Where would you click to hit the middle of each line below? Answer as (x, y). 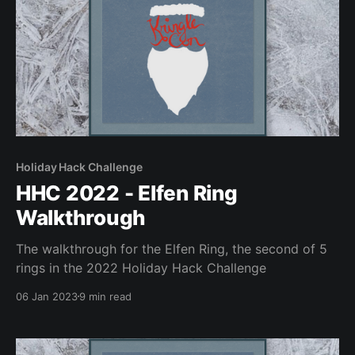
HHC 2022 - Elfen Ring (127, 193)
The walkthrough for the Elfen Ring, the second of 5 (172, 248)
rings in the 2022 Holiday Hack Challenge (141, 267)
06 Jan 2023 (47, 296)
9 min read (105, 296)
